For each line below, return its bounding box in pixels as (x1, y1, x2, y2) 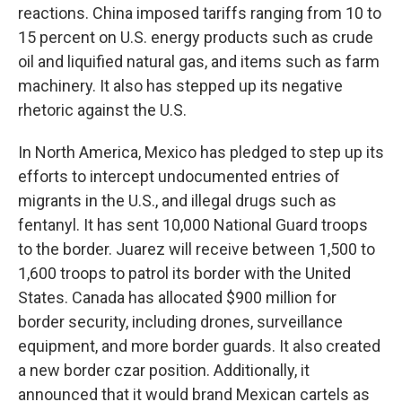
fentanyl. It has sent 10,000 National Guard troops (18, 215, 368, 235)
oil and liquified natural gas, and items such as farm (18, 52, 380, 72)
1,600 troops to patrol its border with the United (18, 264, 351, 284)
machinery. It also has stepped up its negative (18, 76, 343, 96)
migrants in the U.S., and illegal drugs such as (18, 191, 336, 211)
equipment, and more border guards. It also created (18, 336, 380, 356)
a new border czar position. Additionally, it (18, 361, 310, 380)
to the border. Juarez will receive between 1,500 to (18, 240, 375, 259)
